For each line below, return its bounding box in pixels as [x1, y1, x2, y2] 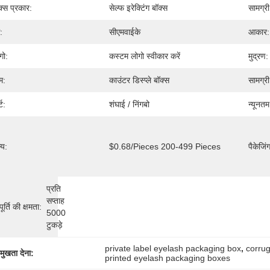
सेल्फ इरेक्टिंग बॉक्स [109, 3, 168, 13]
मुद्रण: [248, 51, 268, 61]
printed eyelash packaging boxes [105, 253, 231, 263]
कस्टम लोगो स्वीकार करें [109, 51, 180, 61]
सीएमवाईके [109, 27, 140, 37]
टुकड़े [46, 220, 63, 230]
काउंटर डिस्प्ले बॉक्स [109, 75, 169, 85]
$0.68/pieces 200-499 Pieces [109, 142, 221, 151]
